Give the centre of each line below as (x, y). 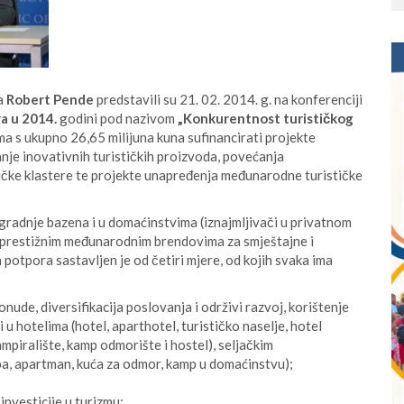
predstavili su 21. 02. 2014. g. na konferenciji (228, 99)
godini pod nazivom (116, 118)
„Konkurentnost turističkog (264, 118)
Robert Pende (50, 99)
